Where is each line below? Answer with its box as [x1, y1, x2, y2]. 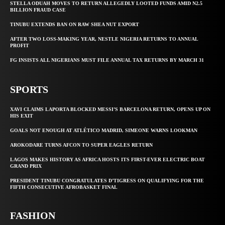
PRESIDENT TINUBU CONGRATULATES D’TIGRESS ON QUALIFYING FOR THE [10, 178, 204, 184]
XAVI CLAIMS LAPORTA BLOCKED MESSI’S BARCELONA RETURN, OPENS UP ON [10, 106, 210, 113]
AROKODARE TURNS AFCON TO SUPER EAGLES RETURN [10, 142, 153, 148]
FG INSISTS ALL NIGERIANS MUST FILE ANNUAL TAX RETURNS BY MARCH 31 [10, 57, 204, 63]
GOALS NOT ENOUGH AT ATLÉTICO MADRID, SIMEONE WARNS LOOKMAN [10, 128, 197, 134]
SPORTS [10, 84, 48, 95]
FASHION [10, 210, 55, 221]
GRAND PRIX [10, 163, 42, 169]
